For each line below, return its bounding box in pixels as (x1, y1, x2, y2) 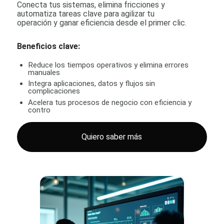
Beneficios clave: (16, 41, 80, 51)
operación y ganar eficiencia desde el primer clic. (16, 18, 186, 28)
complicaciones (28, 86, 80, 96)
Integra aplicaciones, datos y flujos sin (28, 79, 155, 88)
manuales (28, 67, 60, 77)
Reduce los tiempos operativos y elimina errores (28, 60, 189, 69)
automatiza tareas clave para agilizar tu (16, 9, 154, 19)
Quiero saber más (81, 131, 142, 141)
